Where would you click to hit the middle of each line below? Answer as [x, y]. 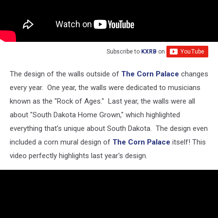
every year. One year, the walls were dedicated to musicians [105, 87]
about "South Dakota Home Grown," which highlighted [95, 115]
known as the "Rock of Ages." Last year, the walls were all [102, 101]
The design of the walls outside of [65, 74]
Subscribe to [124, 51]
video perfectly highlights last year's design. [79, 155]
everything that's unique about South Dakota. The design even [109, 128]
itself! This [188, 142]
